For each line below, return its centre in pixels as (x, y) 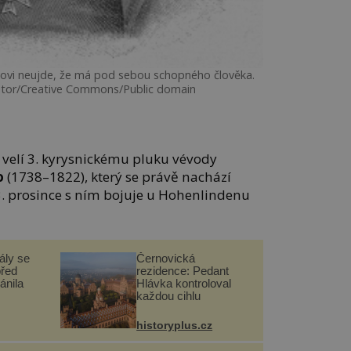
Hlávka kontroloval (184, 283)
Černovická (166, 258)
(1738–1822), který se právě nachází (118, 177)
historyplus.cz (175, 325)
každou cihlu (169, 295)
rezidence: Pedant (183, 270)
